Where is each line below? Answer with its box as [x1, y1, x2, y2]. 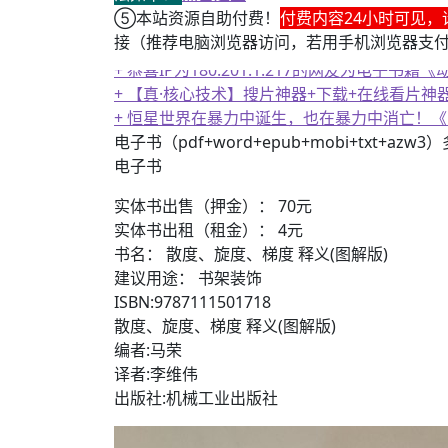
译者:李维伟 [114, 363, 198, 385]
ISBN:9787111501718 [114, 291, 271, 313]
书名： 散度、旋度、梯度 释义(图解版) [114, 243, 388, 265]
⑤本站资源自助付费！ [114, 7, 280, 29]
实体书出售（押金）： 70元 [114, 195, 312, 217]
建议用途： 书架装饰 [114, 267, 262, 289]
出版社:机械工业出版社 [114, 387, 278, 409]
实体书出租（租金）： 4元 [114, 219, 303, 241]
